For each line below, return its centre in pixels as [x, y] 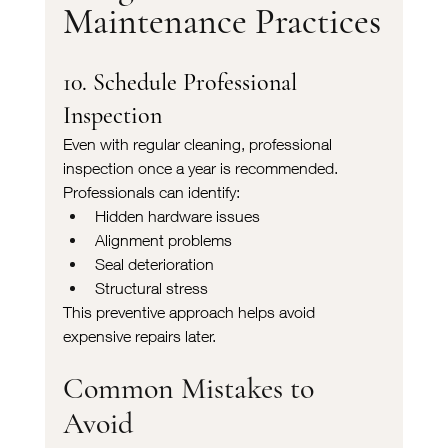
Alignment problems [163, 239]
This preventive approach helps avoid [190, 311]
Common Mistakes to [191, 388]
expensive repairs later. [139, 335]
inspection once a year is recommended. [200, 167]
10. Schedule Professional [182, 82]
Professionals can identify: [151, 191]
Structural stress [151, 287]
